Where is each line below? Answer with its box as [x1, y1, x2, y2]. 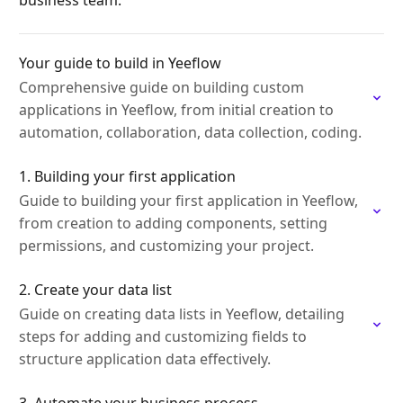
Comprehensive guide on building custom [19, 77, 304, 97]
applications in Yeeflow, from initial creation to [19, 100, 334, 120]
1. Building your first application [19, 166, 236, 186]
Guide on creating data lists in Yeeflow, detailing [19, 304, 345, 324]
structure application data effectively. [19, 349, 271, 369]
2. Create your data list [19, 280, 172, 300]
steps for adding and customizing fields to [19, 327, 307, 346]
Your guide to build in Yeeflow [19, 53, 221, 73]
